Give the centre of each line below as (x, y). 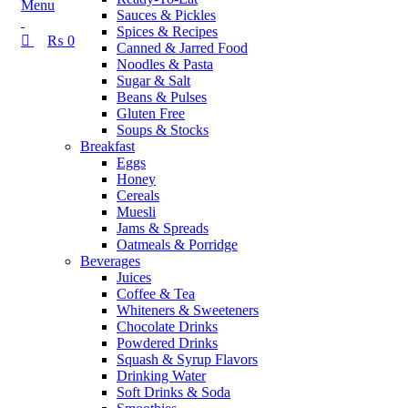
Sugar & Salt (153, 81)
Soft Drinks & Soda (173, 393)
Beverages (110, 261)
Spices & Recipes (167, 32)
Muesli (136, 212)
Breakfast (107, 147)
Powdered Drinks (167, 343)
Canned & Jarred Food (182, 48)
